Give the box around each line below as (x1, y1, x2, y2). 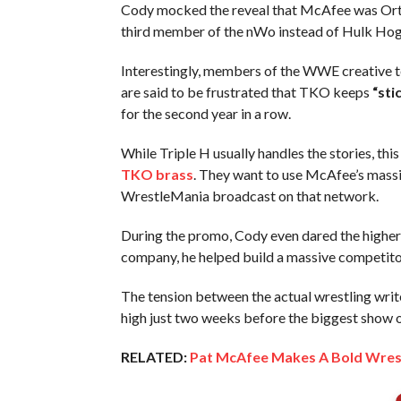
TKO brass (120, 165, 193, 183)
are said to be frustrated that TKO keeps (120, 82, 372, 100)
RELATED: (120, 347, 187, 365)
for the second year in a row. (120, 104, 291, 122)
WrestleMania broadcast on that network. (120, 186, 379, 204)
